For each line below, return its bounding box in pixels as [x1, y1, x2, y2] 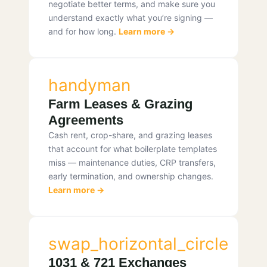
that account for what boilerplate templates [48, 144, 217, 154]
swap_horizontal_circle [48, 234, 228, 254]
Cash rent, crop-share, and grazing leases [48, 130, 212, 141]
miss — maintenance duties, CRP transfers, [48, 157, 216, 168]
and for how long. [48, 26, 119, 37]
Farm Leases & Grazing [48, 97, 193, 112]
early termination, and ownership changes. [48, 171, 213, 182]
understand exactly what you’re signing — [48, 13, 213, 23]
